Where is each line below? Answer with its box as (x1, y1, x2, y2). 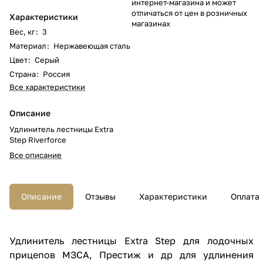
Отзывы (85, 191, 116, 201)
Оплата (231, 191, 259, 201)
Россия (43, 69, 70, 79)
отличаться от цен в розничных (131, 8, 247, 18)
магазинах (131, 18, 170, 28)
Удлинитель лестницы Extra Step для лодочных (9, 234, 254, 247)
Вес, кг (9, 26, 35, 36)
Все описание (9, 150, 62, 160)
